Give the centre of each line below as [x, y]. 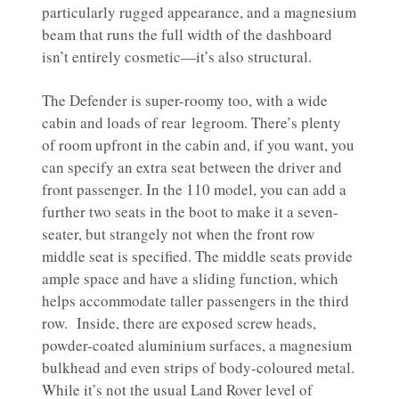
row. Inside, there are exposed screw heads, [179, 322]
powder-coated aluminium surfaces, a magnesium [197, 345]
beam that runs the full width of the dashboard [187, 34]
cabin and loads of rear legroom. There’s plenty [191, 122]
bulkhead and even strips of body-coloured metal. [198, 367]
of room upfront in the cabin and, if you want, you [198, 144]
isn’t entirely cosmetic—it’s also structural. [177, 56]
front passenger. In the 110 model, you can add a [194, 189]
